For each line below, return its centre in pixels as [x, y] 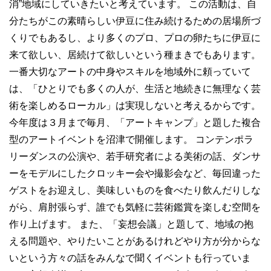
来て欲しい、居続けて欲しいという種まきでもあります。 [135, 54]
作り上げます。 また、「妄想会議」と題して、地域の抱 [131, 224]
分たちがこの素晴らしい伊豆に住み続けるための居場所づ [135, 21]
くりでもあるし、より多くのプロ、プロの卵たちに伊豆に [135, 38]
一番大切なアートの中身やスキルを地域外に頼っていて [130, 71]
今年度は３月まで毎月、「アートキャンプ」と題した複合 [135, 122]
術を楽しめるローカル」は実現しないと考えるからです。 [135, 105]
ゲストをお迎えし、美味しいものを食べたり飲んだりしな [135, 190]
